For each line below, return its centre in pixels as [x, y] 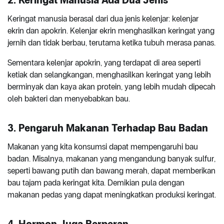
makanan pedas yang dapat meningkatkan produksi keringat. [112, 194]
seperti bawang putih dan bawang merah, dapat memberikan [111, 170]
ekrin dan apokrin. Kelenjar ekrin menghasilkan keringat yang [111, 30]
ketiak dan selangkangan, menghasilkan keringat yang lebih [109, 74]
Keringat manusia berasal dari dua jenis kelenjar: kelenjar [103, 18]
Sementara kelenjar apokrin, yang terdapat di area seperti [104, 62]
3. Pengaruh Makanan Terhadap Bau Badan [108, 128]
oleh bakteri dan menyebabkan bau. [69, 98]
